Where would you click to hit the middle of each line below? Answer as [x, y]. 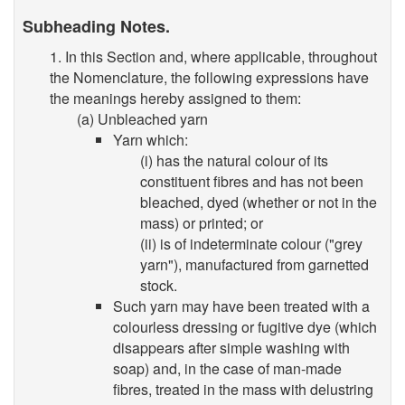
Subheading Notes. [96, 26]
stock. [159, 285]
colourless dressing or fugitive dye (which [245, 326]
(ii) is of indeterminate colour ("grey [251, 243]
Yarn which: [151, 139]
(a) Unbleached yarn [142, 118]
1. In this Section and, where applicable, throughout [213, 56]
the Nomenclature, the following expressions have [209, 77]
